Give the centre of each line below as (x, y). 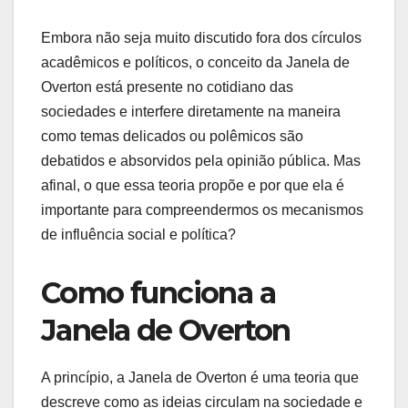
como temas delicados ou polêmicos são (172, 136)
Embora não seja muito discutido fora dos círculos (201, 37)
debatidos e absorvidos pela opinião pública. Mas (201, 160)
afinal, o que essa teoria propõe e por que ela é (193, 185)
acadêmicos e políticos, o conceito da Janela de (195, 62)
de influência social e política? (138, 234)
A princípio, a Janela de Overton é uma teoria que (200, 377)
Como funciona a (158, 292)
